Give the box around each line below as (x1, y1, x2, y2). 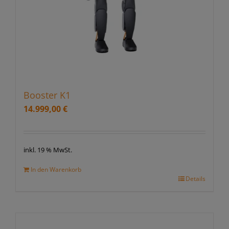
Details (186, 174, 206, 183)
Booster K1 (23, 88, 71, 101)
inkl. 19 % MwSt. (23, 145, 72, 154)
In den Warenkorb (30, 165, 81, 174)
